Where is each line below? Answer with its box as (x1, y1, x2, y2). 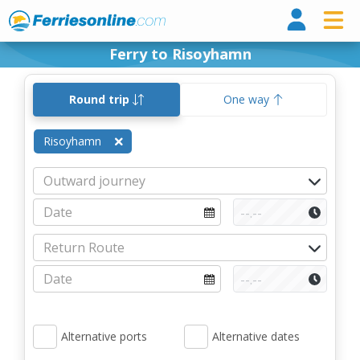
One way (223, 92, 272, 107)
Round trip (69, 92, 133, 107)
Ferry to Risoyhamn (108, 44, 252, 63)
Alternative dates (212, 329, 300, 344)
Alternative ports (61, 329, 147, 344)
